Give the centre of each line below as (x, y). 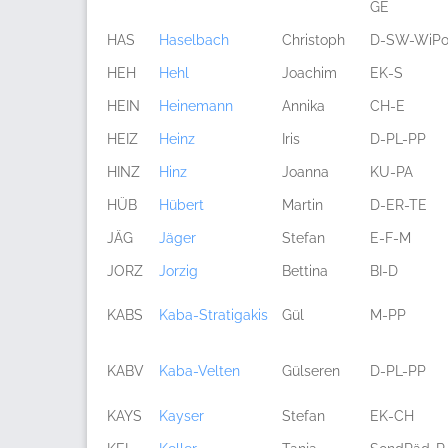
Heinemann (196, 106)
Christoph (313, 40)
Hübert (181, 205)
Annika (303, 106)
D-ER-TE (398, 205)
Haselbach (194, 40)
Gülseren (311, 371)
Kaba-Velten (199, 371)
